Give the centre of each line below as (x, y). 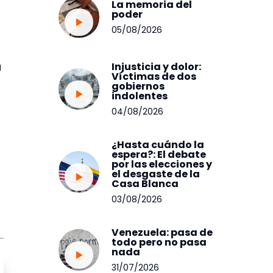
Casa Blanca (145, 183)
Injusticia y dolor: (157, 66)
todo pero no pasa (159, 242)
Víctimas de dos (154, 76)
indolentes (140, 96)
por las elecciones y (162, 164)
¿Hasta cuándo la (158, 144)
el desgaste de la (156, 174)
